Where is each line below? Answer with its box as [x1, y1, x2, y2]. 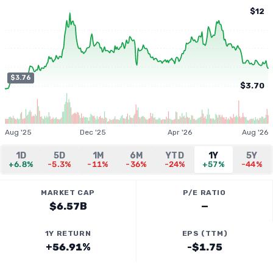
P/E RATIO [183, 188, 226, 197]
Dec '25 [80, 128, 107, 136]
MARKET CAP [41, 188, 95, 197]
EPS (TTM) [182, 229, 228, 238]
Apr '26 [168, 128, 193, 136]
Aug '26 [242, 128, 268, 136]
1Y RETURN [44, 229, 91, 238]
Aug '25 [5, 128, 32, 136]
